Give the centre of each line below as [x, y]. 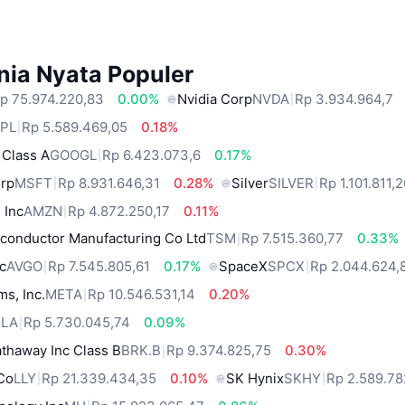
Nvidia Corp [215, 99]
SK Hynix [255, 378]
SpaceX [244, 267]
